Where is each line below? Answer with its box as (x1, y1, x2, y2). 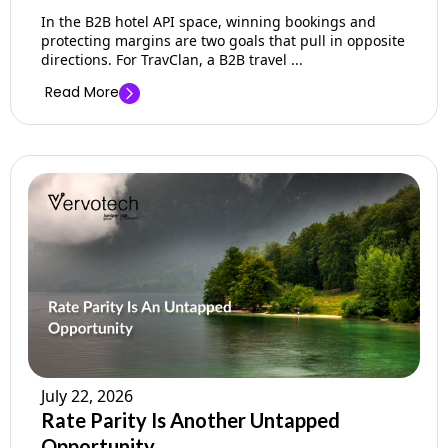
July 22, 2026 (41, 385, 133, 408)
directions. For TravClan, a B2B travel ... (41, 50, 303, 70)
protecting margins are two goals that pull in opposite (41, 31, 405, 51)
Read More (45, 82, 119, 103)
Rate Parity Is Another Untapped (41, 408, 340, 433)
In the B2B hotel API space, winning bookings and (41, 12, 376, 32)
